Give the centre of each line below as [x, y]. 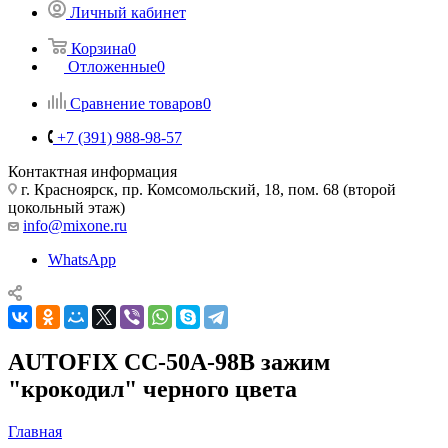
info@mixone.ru [75, 225]
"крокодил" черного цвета [152, 388]
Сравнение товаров [136, 103]
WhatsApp [82, 259]
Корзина [99, 48]
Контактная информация [92, 171]
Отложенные [112, 66]
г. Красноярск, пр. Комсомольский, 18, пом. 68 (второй [206, 189]
